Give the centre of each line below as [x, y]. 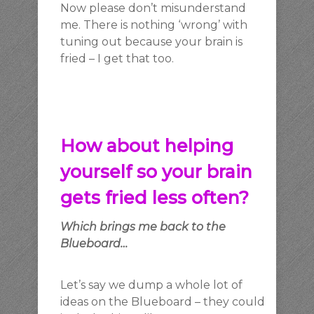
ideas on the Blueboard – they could [163, 302]
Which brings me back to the [143, 227]
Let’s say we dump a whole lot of [151, 285]
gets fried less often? [155, 198]
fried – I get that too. [117, 59]
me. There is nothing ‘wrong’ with [154, 25]
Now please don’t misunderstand [153, 8]
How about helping [147, 146]
